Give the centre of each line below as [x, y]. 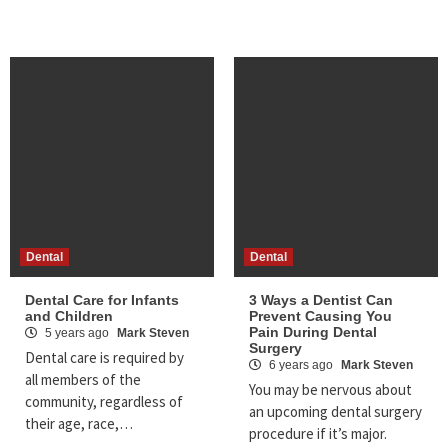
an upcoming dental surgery [335, 412]
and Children [69, 316]
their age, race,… [79, 424]
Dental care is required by [104, 358]
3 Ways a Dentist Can [321, 300]
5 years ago [77, 333]
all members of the [83, 380]
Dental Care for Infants [102, 300]
